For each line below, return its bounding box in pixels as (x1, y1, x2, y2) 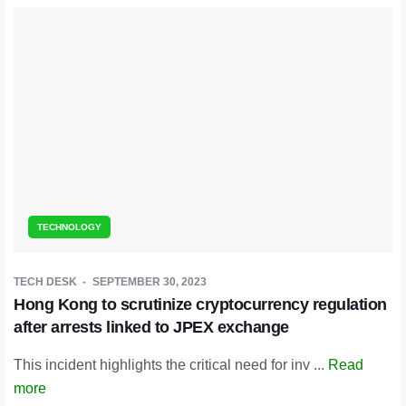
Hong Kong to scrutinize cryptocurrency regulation (14, 295, 387, 314)
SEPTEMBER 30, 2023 (92, 275, 207, 289)
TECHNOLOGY (37, 222, 101, 233)
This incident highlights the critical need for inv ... (14, 357, 328, 373)
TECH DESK (14, 275, 77, 289)
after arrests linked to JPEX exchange (14, 318, 289, 337)
